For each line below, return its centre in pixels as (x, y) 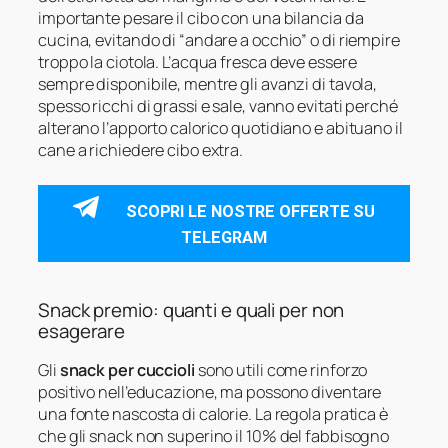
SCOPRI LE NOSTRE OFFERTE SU (250, 211)
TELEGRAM (224, 237)
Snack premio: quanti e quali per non (191, 310)
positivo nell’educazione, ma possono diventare (210, 391)
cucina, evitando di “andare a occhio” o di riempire (219, 39)
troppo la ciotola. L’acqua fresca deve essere (197, 61)
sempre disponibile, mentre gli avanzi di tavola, (208, 83)
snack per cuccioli (127, 369)
